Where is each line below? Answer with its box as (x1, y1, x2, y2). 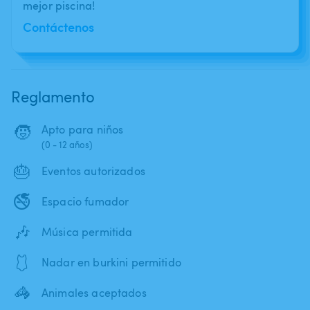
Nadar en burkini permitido (42, 254, 181, 270)
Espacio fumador (42, 193, 129, 209)
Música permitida (42, 224, 133, 239)
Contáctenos (23, 17, 94, 35)
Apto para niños (42, 121, 124, 137)
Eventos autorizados (42, 163, 145, 179)
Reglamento (11, 85, 95, 107)
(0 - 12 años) (42, 138, 93, 151)
